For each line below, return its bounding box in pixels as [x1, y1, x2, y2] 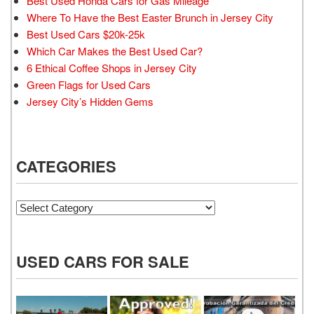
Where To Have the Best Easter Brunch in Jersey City [27, 10, 273, 25]
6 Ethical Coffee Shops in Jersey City [27, 60, 197, 76]
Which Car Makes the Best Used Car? [27, 43, 203, 59]
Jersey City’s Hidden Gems [27, 94, 153, 109]
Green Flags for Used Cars [27, 77, 151, 93]
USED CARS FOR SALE [16, 250, 189, 273]
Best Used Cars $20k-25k [27, 27, 145, 42]
